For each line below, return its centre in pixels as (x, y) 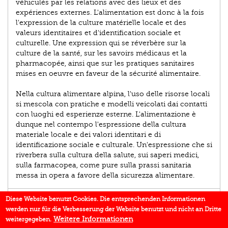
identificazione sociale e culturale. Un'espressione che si (114, 145)
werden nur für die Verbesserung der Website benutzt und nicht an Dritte (114, 209)
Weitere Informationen (93, 219)
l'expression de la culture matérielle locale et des (101, 23)
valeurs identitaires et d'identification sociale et (98, 33)
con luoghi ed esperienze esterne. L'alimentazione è (106, 115)
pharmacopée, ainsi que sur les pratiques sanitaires (105, 64)
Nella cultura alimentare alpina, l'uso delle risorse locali (113, 94)
